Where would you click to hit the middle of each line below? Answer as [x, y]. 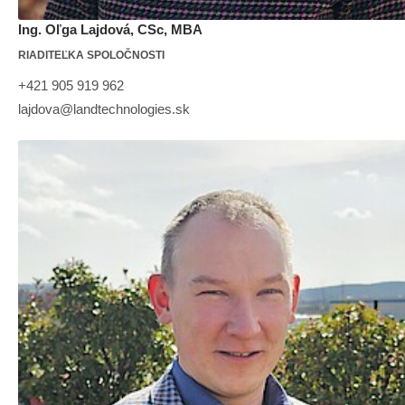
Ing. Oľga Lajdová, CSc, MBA [110, 29]
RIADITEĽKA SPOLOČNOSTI [91, 55]
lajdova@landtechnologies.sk [104, 108]
